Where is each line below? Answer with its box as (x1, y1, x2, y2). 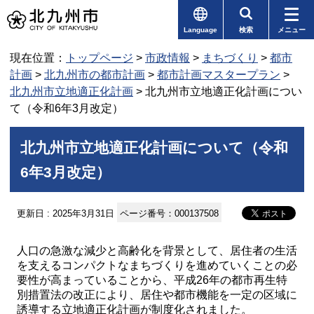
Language (184, 26, 217, 34)
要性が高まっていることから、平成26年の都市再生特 (17, 274, 287, 286)
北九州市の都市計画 (44, 69, 145, 81)
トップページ (66, 52, 133, 64)
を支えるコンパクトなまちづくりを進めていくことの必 (17, 259, 297, 271)
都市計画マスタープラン (157, 69, 280, 81)
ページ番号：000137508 (120, 208, 219, 219)
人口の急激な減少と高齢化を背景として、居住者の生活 (17, 245, 297, 257)
